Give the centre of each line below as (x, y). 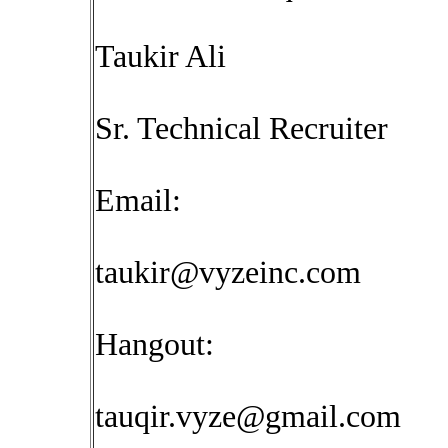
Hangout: (154, 344)
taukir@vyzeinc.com (228, 272)
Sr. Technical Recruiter (241, 128)
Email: (138, 200)
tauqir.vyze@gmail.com (248, 416)
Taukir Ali (160, 56)
